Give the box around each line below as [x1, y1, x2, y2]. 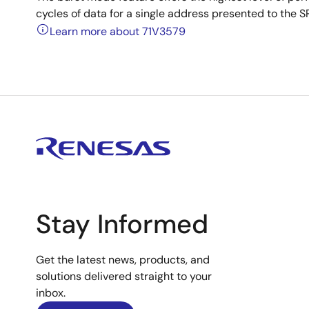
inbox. [36, 286, 66, 300]
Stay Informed [36, 207, 208, 241]
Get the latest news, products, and [36, 252, 210, 267]
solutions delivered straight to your [36, 269, 212, 283]
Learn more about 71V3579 [50, 24, 186, 39]
